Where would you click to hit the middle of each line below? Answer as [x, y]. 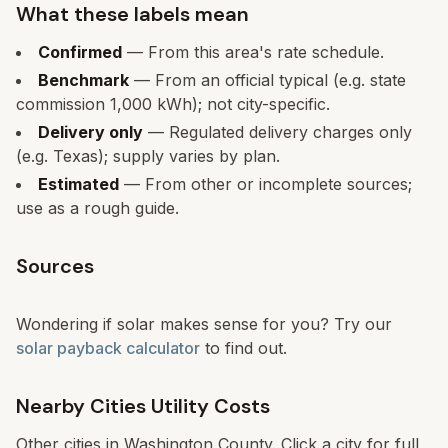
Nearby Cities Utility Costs [143, 406]
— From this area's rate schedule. [253, 52]
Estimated [78, 184]
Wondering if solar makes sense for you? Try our [204, 324]
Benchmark [83, 80]
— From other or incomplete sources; [265, 184]
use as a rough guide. [97, 208]
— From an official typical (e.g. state [267, 80]
